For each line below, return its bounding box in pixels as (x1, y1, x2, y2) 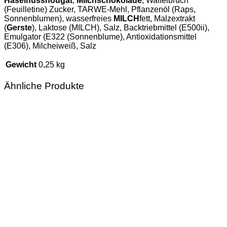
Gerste (7, 23, 32, 32)
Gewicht (6, 60, 36, 69)
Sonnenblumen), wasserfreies (4, 14, 113, 23)
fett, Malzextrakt (139, 14, 195, 23)
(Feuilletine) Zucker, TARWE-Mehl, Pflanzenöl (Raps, (4, 5, 196, 14)
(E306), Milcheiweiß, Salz (4, 42, 96, 51)
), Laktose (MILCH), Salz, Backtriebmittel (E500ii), (32, 23, 209, 32)
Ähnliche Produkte (4, 80, 84, 91)
